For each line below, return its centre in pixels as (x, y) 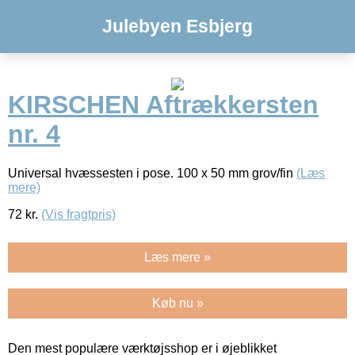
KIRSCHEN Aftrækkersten (163, 105)
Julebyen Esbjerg (177, 26)
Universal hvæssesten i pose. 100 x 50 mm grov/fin (152, 173)
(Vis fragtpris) (78, 214)
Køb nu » (177, 303)
